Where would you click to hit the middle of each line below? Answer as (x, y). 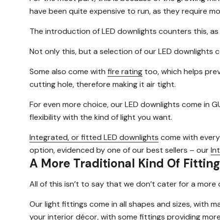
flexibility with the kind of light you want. (101, 117)
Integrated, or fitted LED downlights (94, 137)
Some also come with (69, 72)
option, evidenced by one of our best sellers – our (120, 150)
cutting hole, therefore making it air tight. (103, 84)
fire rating (125, 72)
